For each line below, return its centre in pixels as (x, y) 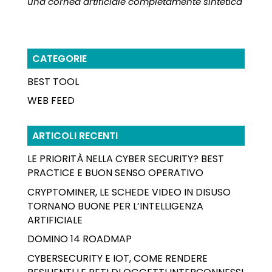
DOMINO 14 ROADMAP (79, 239)
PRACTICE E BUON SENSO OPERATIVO (115, 173)
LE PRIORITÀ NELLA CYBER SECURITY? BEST (125, 159)
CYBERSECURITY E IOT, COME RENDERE (117, 258)
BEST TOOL (53, 81)
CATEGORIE (59, 58)
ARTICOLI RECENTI (75, 136)
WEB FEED (51, 101)
